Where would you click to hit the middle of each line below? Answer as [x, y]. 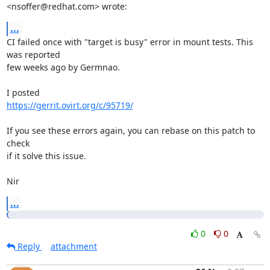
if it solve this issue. [46, 155]
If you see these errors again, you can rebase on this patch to [130, 130]
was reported [33, 54]
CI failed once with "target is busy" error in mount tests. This [130, 42]
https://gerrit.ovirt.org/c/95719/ [70, 105]
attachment [74, 246]
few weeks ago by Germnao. [63, 67]
